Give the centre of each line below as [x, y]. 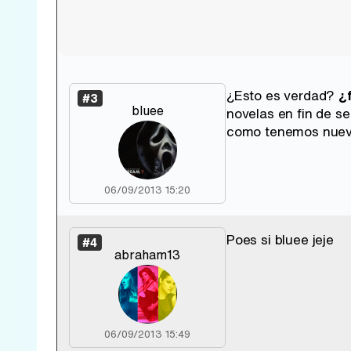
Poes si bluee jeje [280, 239]
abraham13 [147, 254]
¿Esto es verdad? [283, 95]
